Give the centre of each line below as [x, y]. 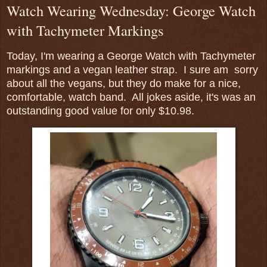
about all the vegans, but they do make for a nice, [124, 83]
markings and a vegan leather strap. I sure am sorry [132, 69]
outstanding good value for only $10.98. [100, 111]
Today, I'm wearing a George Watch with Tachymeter [131, 56]
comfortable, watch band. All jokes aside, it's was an [131, 97]
